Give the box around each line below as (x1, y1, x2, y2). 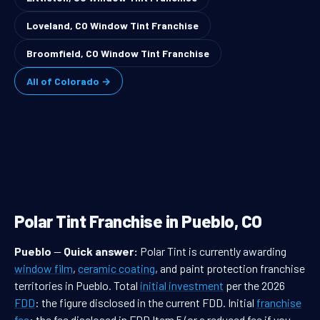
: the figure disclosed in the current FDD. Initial (35, 296, 256, 310)
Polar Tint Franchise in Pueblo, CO (14, 211, 262, 232)
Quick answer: (64, 244, 138, 259)
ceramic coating (78, 261, 155, 276)
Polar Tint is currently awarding (138, 244, 286, 259)
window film (14, 261, 73, 276)
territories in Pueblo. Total (14, 279, 140, 293)
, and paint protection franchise (155, 261, 305, 276)
